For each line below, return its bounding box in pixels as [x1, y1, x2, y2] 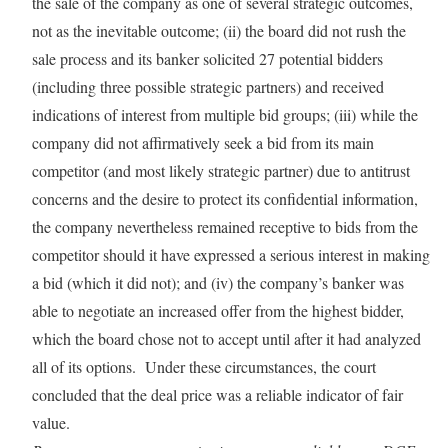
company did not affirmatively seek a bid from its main [32, 132, 374, 153]
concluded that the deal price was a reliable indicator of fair [32, 384, 403, 405]
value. [32, 412, 70, 433]
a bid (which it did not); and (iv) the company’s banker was [32, 272, 404, 293]
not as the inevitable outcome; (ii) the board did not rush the [32, 20, 406, 41]
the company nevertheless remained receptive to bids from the [32, 216, 418, 237]
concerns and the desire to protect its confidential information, [32, 188, 418, 209]
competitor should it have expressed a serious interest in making [32, 244, 430, 265]
